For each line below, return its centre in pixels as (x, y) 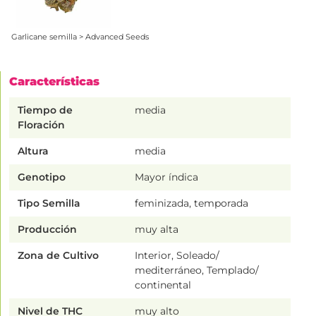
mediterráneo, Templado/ (197, 270)
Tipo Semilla (49, 203)
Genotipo (42, 177)
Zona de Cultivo (58, 255)
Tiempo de (45, 110)
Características (54, 81)
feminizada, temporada (192, 203)
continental (163, 285)
